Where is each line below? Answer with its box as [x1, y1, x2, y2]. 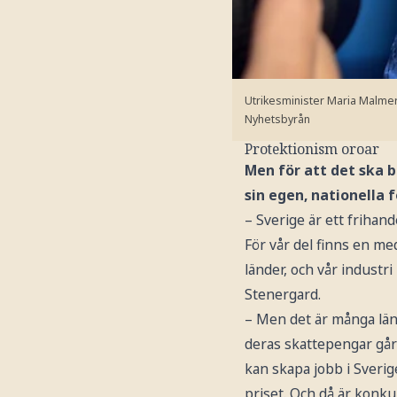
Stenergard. [245, 284, 321, 305]
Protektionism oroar [245, 139, 379, 160]
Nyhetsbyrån [245, 112, 310, 128]
